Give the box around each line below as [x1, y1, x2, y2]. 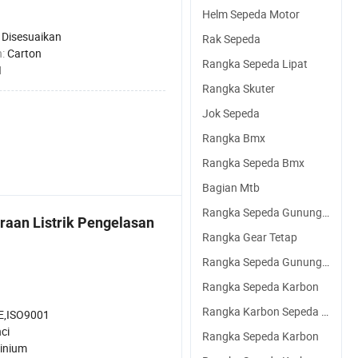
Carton [7, 46, 42, 61]
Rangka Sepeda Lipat [202, 56, 308, 71]
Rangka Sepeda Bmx [202, 155, 304, 170]
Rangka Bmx [202, 130, 265, 145]
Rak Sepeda [202, 31, 261, 46]
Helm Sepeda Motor [202, 6, 300, 22]
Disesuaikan [2, 29, 62, 44]
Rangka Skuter [202, 81, 275, 96]
